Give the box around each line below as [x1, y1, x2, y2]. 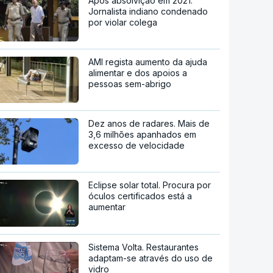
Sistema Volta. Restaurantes [88, 242, 199, 253]
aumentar [88, 201, 126, 212]
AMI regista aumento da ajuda [88, 56, 208, 67]
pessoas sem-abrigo [88, 78, 172, 89]
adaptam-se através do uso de [88, 253, 213, 264]
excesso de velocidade [88, 140, 185, 151]
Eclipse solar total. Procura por [88, 179, 211, 190]
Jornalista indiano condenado [88, 5, 208, 16]
